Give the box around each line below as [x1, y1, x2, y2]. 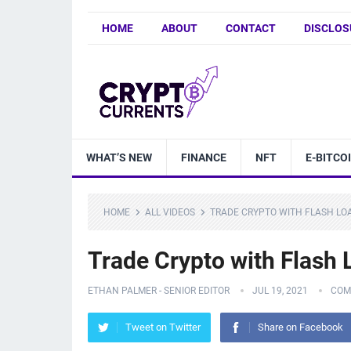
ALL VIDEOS [145, 207, 195, 218]
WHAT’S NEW [86, 151, 152, 164]
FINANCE [181, 151, 226, 164]
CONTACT [226, 22, 276, 34]
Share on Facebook [258, 321, 343, 333]
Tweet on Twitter [125, 321, 201, 333]
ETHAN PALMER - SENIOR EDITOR [88, 285, 230, 296]
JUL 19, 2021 [252, 285, 308, 296]
